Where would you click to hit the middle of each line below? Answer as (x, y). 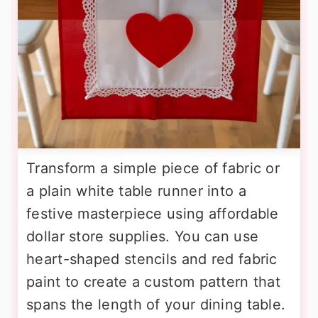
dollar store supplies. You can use (143, 236)
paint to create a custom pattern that (154, 282)
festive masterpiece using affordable (153, 214)
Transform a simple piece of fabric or (153, 168)
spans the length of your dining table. (156, 305)
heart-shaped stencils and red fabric (152, 259)
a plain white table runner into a (136, 191)
